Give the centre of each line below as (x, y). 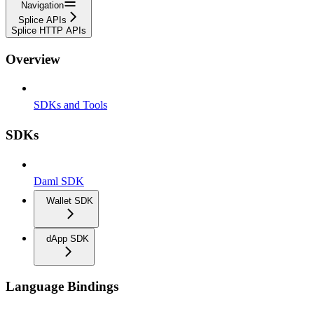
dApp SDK (68, 238)
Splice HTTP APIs (49, 30)
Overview (33, 59)
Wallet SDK (70, 200)
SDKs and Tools (70, 105)
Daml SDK (59, 181)
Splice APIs (42, 20)
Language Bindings (62, 287)
